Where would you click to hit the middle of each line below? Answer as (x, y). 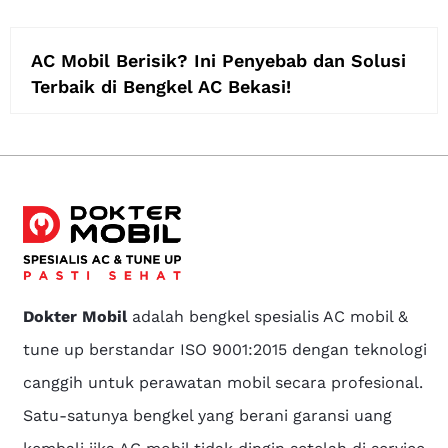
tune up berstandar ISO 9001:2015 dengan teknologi (225, 350)
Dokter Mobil (75, 317)
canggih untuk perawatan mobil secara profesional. (223, 383)
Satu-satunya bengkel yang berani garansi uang (208, 416)
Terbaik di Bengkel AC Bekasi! (161, 86)
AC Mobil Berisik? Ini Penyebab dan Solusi (218, 60)
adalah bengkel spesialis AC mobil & (268, 317)
